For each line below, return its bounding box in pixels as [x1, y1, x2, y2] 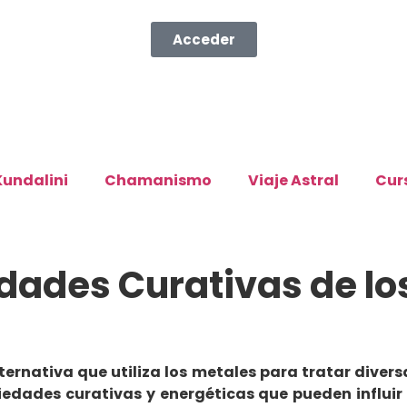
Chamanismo [104, 170, 212, 191]
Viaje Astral [248, 170, 339, 191]
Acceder [172, 30, 235, 49]
